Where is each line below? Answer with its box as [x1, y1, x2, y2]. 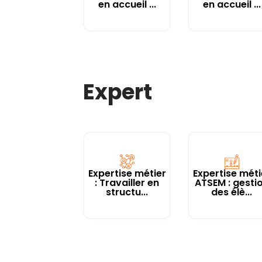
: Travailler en [95, 175, 159, 189]
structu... [106, 185, 148, 199]
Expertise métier [88, 166, 166, 180]
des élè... [211, 185, 253, 199]
